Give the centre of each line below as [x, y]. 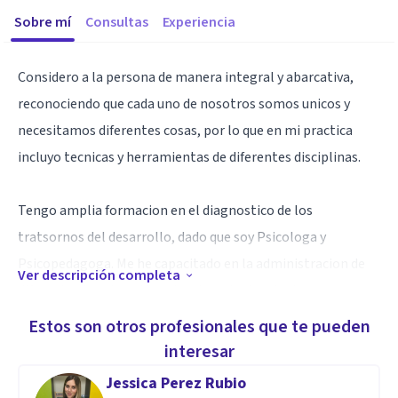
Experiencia [199, 22]
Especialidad [61, 335]
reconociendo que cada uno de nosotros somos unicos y [184, 104]
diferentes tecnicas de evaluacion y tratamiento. [163, 291]
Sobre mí [43, 22]
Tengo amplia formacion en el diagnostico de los [165, 211]
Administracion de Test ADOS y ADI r [127, 367]
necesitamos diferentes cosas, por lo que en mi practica [185, 131]
